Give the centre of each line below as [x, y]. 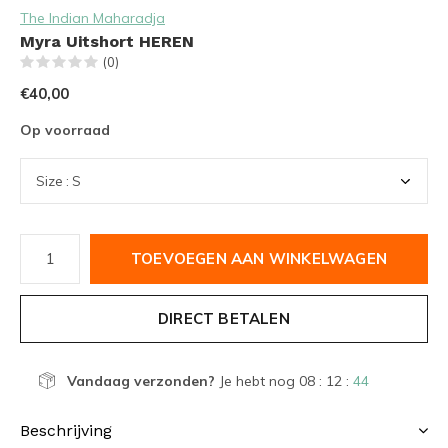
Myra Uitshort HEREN [107, 41]
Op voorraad [65, 129]
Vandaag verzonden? [140, 380]
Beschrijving [66, 430]
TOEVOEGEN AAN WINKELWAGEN [259, 258]
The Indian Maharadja [92, 17]
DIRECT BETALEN [224, 318]
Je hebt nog [256, 380]
